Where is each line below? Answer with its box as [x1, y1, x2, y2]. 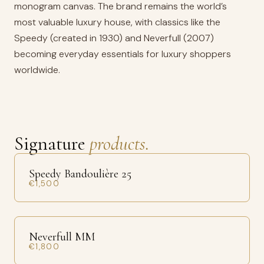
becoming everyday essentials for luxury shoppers [14, 48, 231, 60]
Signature [14, 132, 90, 155]
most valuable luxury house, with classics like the [14, 16, 220, 28]
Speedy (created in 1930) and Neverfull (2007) [14, 32, 214, 44]
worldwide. [14, 64, 60, 76]
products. [90, 132, 149, 155]
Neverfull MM [29, 230, 95, 244]
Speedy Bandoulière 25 [29, 167, 131, 181]
